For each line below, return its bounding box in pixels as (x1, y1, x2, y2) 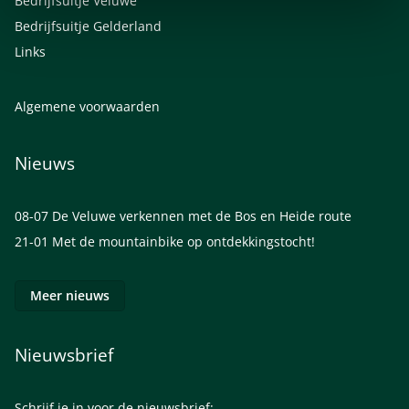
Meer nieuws (30, 287, 110, 304)
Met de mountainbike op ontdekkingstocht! (52, 233, 315, 250)
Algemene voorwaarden (15, 98, 160, 115)
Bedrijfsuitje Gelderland (15, 17, 162, 35)
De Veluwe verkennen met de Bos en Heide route (52, 207, 351, 225)
